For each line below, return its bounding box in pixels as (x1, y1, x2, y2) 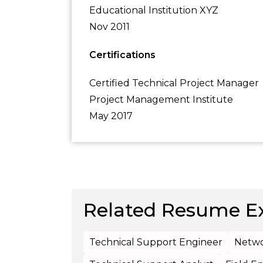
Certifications (89, 49, 156, 60)
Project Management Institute (89, 94, 233, 105)
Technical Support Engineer (89, 237, 222, 248)
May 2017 (89, 110, 133, 122)
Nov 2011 (89, 21, 130, 32)
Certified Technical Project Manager (89, 77, 259, 89)
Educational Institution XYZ (89, 5, 218, 16)
